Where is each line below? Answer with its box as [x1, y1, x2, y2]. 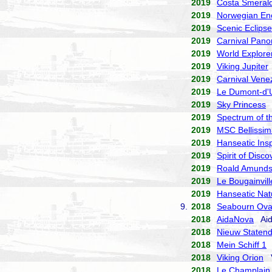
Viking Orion [217, 253, 263, 262]
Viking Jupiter [217, 61, 268, 71]
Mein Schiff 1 [217, 240, 267, 250]
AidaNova [217, 214, 254, 224]
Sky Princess [217, 100, 266, 109]
